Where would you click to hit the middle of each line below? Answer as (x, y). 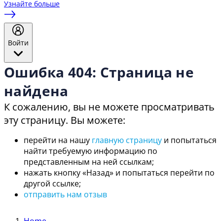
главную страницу (127, 140)
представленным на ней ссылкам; (89, 162)
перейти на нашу (58, 140)
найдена (36, 91)
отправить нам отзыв (65, 195)
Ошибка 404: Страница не (99, 72)
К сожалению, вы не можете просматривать (109, 107)
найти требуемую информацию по (91, 151)
